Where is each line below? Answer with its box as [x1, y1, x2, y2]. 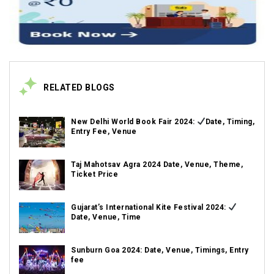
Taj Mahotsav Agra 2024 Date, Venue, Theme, [71, 160, 243, 169]
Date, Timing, [205, 117, 255, 126]
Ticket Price [71, 170, 118, 179]
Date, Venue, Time [71, 213, 141, 221]
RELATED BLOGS [43, 83, 115, 92]
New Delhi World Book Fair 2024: [71, 117, 197, 126]
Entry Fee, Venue [71, 127, 136, 136]
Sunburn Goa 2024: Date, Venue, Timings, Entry [71, 246, 249, 254]
